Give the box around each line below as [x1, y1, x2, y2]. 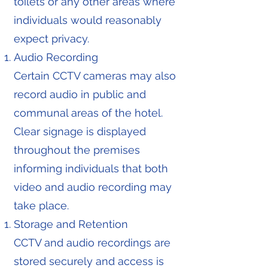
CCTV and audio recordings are [14, 236, 170, 249]
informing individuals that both [14, 162, 168, 175]
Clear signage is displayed [14, 125, 146, 138]
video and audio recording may [14, 181, 172, 193]
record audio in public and [14, 88, 146, 100]
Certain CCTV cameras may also [14, 69, 176, 82]
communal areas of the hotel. [14, 106, 163, 119]
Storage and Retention [14, 218, 128, 230]
